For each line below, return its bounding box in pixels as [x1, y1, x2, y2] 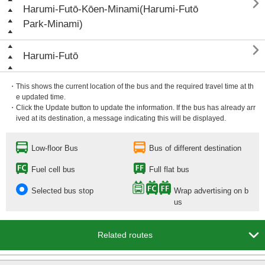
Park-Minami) [23, 18, 83, 30]
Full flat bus [149, 165, 189, 174]
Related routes [98, 230, 153, 240]
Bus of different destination [149, 144, 241, 153]
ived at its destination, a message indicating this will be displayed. [16, 114, 226, 122]
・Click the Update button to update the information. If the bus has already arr [9, 104, 256, 112]
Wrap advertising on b [174, 186, 248, 195]
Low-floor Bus [31, 144, 78, 153]
